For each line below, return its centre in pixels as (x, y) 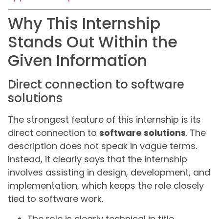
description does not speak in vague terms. (102, 146)
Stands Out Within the (93, 42)
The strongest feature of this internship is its (104, 119)
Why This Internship (84, 23)
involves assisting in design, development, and (109, 172)
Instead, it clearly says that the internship (98, 159)
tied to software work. (55, 198)
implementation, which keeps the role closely (106, 185)
